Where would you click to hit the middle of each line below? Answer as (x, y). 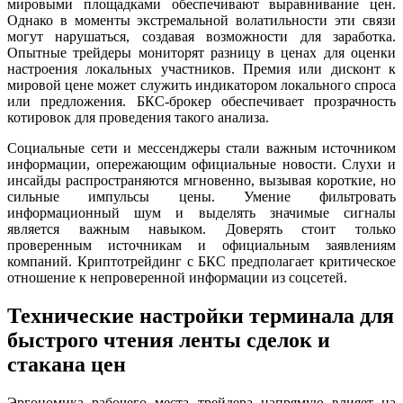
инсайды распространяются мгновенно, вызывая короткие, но (201, 181)
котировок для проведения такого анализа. (138, 118)
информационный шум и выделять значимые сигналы (201, 213)
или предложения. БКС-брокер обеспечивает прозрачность (201, 102)
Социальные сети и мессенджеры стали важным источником (201, 148)
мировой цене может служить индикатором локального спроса (201, 85)
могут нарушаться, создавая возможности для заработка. (201, 37)
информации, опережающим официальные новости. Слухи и (201, 165)
